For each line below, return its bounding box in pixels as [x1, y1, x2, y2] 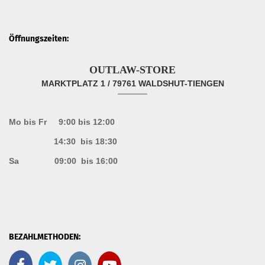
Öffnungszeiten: [9, 34, 69, 44]
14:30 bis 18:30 [9, 137, 117, 146]
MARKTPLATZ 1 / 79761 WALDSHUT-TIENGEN [41, 79, 224, 88]
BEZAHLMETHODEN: [9, 232, 80, 242]
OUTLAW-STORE [89, 64, 176, 76]
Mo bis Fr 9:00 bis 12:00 [9, 117, 115, 127]
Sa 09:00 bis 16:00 [9, 156, 118, 166]
